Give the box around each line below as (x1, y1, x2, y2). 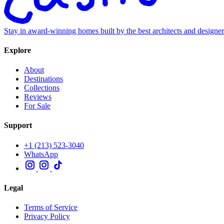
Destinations (24, 74, 63, 83)
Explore (4, 45, 31, 54)
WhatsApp (24, 149, 58, 158)
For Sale (24, 101, 50, 110)
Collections (24, 83, 59, 92)
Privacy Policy (24, 212, 70, 221)
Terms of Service (24, 203, 77, 212)
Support (4, 121, 32, 130)
